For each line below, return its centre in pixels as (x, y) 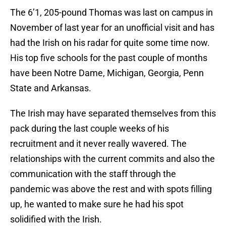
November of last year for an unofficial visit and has (112, 28)
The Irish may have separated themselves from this (113, 114)
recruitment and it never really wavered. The (98, 144)
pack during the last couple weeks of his (90, 129)
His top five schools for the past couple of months (109, 58)
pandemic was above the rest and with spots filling (111, 189)
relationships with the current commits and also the (112, 159)
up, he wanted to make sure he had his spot (97, 204)
